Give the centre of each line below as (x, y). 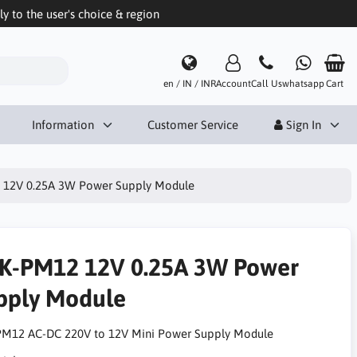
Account (233, 83)
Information (63, 124)
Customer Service (193, 124)
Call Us (266, 83)
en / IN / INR (189, 83)
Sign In (302, 124)
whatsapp (303, 83)
